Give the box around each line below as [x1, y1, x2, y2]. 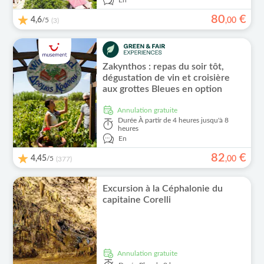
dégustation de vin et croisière [102, 72, 230, 82]
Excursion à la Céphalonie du [102, 184, 223, 193]
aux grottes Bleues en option [102, 84, 222, 94]
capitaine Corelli [102, 195, 171, 204]
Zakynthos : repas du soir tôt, [102, 61, 224, 71]
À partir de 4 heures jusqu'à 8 [138, 117, 229, 124]
